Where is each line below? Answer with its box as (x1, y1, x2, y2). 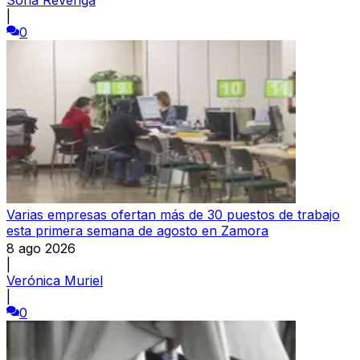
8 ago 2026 (6, 239, 76, 256)
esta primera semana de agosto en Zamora (6, 222, 268, 239)
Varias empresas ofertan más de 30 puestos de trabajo (6, 206, 340, 223)
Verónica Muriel (6, 272, 103, 288)
